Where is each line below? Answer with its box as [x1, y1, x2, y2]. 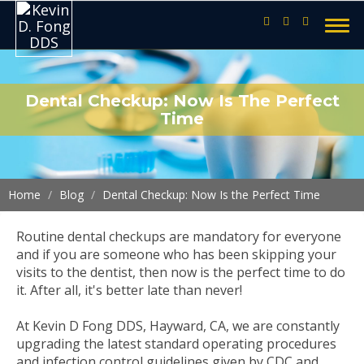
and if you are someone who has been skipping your [16, 245, 336, 263]
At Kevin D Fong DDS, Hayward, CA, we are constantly [16, 317, 340, 335]
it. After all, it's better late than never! [16, 281, 242, 299]
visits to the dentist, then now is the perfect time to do [16, 263, 345, 281]
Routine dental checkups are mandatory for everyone [16, 227, 341, 245]
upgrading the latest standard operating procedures [16, 335, 336, 353]
